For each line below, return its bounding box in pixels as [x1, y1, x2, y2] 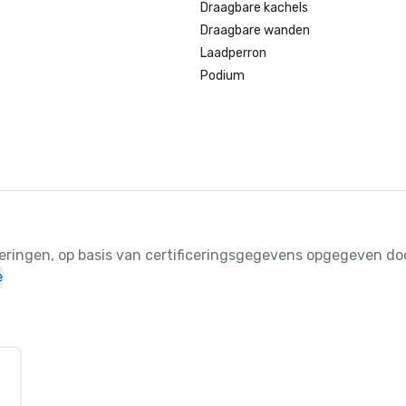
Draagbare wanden [200, 23, 311, 38]
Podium [200, 68, 246, 83]
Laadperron [200, 45, 267, 61]
